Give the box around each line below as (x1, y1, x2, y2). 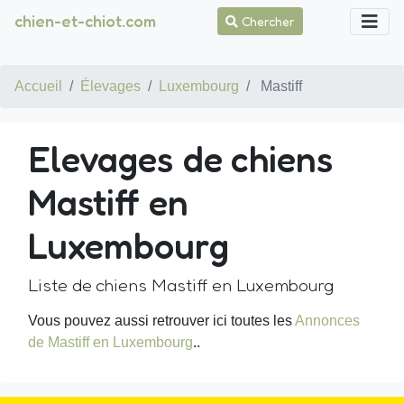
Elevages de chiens (28, 137, 333, 180)
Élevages (80, 78, 141, 94)
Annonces (295, 313, 360, 328)
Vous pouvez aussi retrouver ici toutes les (28, 313, 295, 328)
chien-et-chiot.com (14, 11, 156, 31)
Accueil (14, 78, 62, 94)
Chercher (238, 14, 295, 29)
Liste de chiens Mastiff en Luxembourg (28, 274, 335, 296)
